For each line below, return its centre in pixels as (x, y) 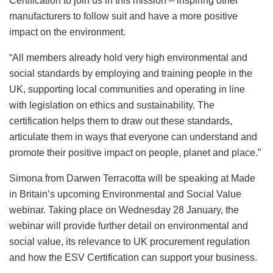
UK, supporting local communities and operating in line (127, 89)
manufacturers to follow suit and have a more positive (123, 16)
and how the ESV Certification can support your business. (134, 257)
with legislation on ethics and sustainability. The (112, 105)
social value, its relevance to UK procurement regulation (129, 241)
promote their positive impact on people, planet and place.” (135, 152)
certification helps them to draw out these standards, (121, 121)
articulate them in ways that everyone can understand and (133, 136)
